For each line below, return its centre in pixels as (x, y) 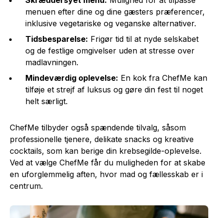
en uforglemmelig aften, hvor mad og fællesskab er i (106, 174)
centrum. (26, 186)
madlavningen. (52, 62)
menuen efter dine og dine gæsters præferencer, (115, 11)
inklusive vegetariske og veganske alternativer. (111, 23)
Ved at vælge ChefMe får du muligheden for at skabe (108, 162)
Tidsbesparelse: (57, 39)
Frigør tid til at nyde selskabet (143, 39)
